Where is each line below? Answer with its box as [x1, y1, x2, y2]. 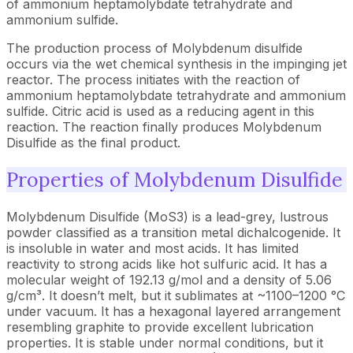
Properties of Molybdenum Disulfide [6, 166, 343, 192]
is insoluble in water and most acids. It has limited [6, 240, 299, 256]
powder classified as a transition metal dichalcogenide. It [6, 224, 340, 240]
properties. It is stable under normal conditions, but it [6, 334, 323, 351]
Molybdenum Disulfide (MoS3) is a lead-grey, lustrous [6, 208, 329, 225]
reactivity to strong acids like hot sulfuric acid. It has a [6, 255, 327, 272]
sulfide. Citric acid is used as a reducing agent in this [6, 103, 314, 119]
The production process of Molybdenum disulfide [6, 40, 303, 56]
